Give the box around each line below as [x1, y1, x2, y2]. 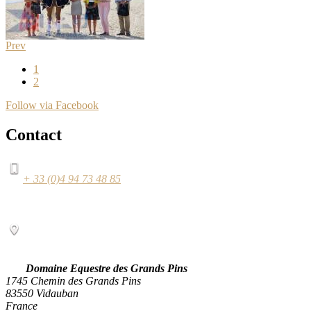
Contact [6, 125, 62, 144]
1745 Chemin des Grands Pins [6, 274, 141, 287]
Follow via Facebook [6, 99, 99, 111]
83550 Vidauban [6, 287, 78, 299]
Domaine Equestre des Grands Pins [26, 262, 187, 274]
